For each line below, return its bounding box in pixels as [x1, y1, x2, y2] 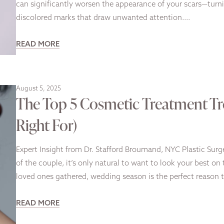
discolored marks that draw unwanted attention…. [16, 14, 190, 22]
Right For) [16, 114, 77, 136]
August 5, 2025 [16, 85, 61, 92]
